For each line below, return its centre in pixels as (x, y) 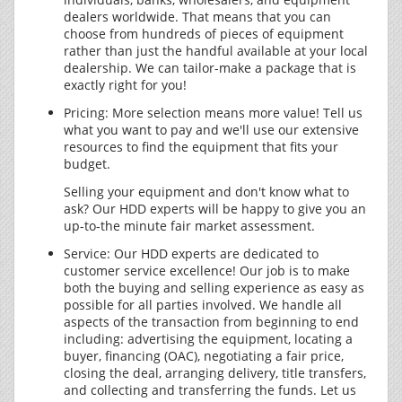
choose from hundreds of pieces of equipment (204, 34)
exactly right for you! (125, 85)
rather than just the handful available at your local (216, 51)
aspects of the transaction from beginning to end (211, 322)
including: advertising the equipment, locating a (208, 339)
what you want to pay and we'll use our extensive (211, 130)
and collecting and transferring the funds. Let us (210, 390)
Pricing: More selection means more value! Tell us (213, 113)
